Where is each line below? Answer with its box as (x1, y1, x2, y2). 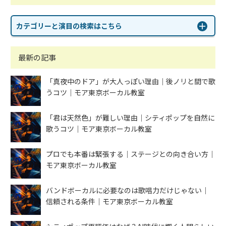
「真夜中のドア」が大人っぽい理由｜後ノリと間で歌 (46, 76, 215, 86)
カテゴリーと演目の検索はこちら (16, 21, 122, 31)
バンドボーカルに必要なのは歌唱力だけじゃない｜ (46, 185, 209, 195)
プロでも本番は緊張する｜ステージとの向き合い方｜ (46, 149, 215, 159)
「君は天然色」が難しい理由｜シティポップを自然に (46, 112, 215, 123)
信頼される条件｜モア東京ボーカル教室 (46, 196, 173, 206)
